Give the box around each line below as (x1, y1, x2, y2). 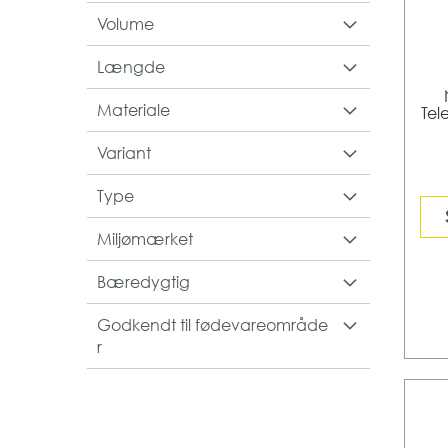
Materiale (97, 99, 170, 120)
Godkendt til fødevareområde (97, 314, 328, 335)
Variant (97, 142, 151, 163)
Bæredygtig (97, 271, 190, 292)
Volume (97, 13, 154, 34)
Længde (97, 56, 165, 77)
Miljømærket (97, 228, 193, 249)
